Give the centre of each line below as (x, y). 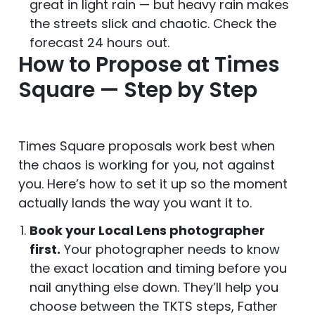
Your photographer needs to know (170, 250)
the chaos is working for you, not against (147, 165)
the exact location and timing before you (158, 269)
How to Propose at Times (149, 65)
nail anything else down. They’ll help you (154, 288)
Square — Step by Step (138, 90)
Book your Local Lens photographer (147, 231)
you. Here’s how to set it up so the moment (153, 184)
